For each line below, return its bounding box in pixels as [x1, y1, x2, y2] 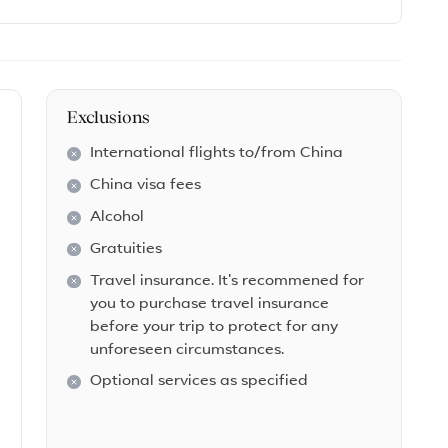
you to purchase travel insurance [90, 296, 330, 312]
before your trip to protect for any [90, 319, 339, 335]
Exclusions [67, 109, 151, 127]
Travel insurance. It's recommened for [90, 273, 365, 289]
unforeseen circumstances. [90, 342, 285, 358]
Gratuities [90, 241, 163, 257]
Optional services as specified [90, 374, 309, 390]
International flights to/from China [90, 146, 344, 162]
